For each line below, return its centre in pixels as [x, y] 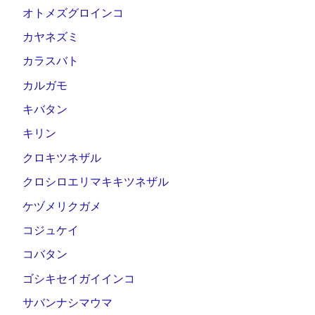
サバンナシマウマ [67, 303]
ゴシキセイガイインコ [79, 278]
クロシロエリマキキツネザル [96, 182]
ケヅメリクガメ [62, 206]
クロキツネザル [62, 157]
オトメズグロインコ [73, 13]
